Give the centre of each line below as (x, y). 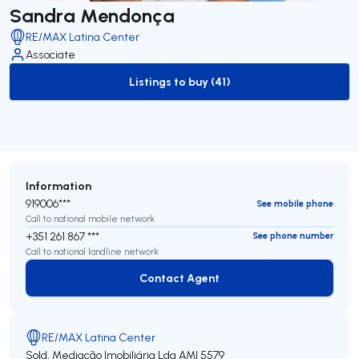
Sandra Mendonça (92, 15)
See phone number (293, 236)
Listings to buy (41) (179, 81)
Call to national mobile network (90, 219)
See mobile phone (295, 203)
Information (58, 186)
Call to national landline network (92, 251)
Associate (50, 54)
